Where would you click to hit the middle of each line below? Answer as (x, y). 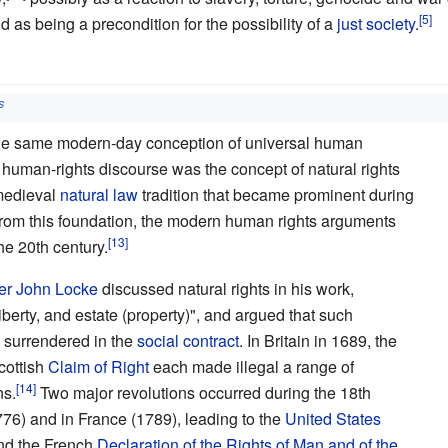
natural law (98, 194)
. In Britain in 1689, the (317, 340)
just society (375, 24)
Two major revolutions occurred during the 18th (203, 392)
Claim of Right (98, 366)
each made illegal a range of (251, 366)
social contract (187, 340)
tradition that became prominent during (275, 194)
